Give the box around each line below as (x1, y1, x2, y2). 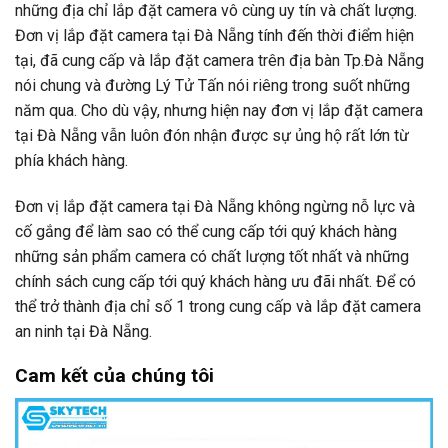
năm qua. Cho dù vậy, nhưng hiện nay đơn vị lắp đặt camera (15, 100, 423, 120)
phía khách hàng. (15, 150, 128, 170)
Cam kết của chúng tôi (15, 364, 214, 388)
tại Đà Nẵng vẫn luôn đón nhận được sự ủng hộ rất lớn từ (15, 125, 409, 145)
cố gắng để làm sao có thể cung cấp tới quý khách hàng (15, 221, 397, 241)
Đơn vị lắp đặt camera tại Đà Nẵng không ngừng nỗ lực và (15, 196, 415, 216)
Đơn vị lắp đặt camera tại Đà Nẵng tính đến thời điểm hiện (15, 25, 414, 45)
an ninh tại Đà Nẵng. (15, 321, 152, 341)
